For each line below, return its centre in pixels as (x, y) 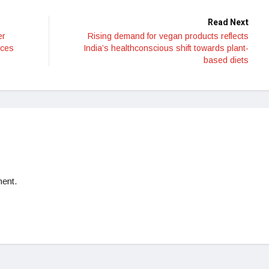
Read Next (228, 23)
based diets (226, 60)
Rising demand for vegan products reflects (168, 36)
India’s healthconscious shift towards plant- (166, 48)
